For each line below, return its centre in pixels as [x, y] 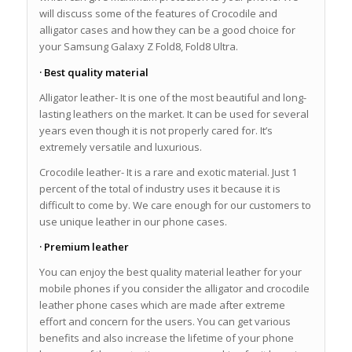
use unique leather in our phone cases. [133, 221]
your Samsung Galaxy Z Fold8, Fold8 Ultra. [138, 47]
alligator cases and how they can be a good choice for [167, 30]
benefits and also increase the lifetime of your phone [166, 337]
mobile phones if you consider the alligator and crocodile [174, 288]
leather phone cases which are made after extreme [162, 304]
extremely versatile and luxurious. [120, 147]
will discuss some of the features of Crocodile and [158, 14]
